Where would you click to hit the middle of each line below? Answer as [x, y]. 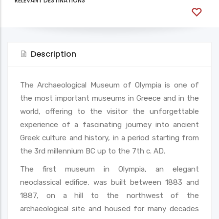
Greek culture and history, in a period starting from [109, 138]
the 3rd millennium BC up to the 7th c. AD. [93, 151]
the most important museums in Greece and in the [109, 98]
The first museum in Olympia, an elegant [109, 169]
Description [54, 54]
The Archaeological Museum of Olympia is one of [109, 85]
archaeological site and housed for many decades [109, 208]
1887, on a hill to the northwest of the [109, 195]
